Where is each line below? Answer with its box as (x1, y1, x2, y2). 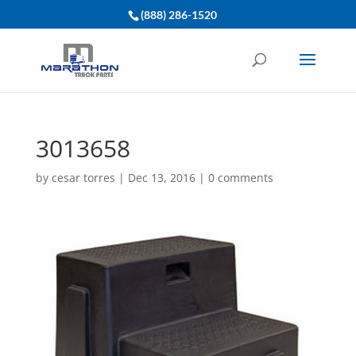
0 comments (207, 170, 273, 185)
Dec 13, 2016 (127, 170, 195, 185)
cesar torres (51, 170, 115, 185)
